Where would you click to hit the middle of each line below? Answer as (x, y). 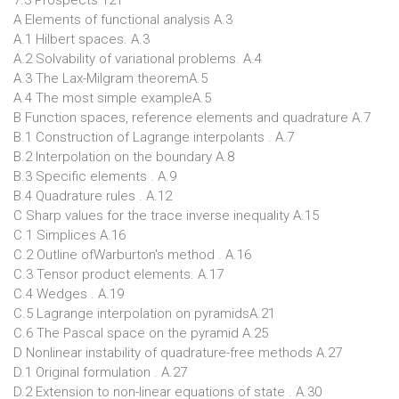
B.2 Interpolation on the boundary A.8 (124, 157)
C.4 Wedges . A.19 (69, 294)
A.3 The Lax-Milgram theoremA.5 (110, 78)
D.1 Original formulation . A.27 (100, 372)
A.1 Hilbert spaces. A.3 (81, 39)
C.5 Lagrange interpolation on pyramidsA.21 (144, 313)
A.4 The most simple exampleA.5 (112, 98)
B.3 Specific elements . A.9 (95, 176)
